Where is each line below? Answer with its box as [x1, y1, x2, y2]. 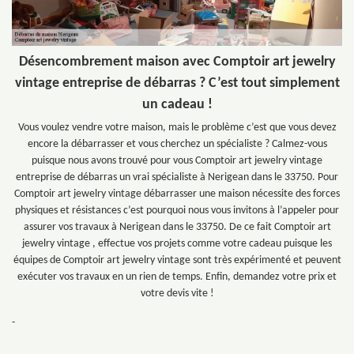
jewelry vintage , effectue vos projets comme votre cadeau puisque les [22, 237, 332, 250]
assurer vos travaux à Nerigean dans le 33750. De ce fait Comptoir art [23, 220, 331, 233]
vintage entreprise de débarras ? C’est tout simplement [14, 75, 340, 91]
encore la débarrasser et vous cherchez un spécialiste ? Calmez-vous [27, 137, 327, 150]
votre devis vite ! [140, 287, 214, 299]
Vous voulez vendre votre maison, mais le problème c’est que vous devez [17, 121, 337, 134]
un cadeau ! [141, 96, 213, 112]
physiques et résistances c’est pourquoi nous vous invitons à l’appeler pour [15, 204, 339, 217]
